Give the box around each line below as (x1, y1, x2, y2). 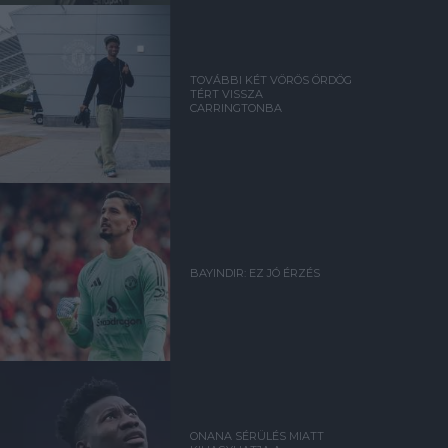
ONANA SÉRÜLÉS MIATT (190, 429, 325, 444)
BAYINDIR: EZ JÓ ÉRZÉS (190, 266, 321, 281)
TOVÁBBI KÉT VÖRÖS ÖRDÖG (190, 73, 353, 88)
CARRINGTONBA (190, 101, 283, 116)
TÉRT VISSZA (190, 87, 264, 102)
